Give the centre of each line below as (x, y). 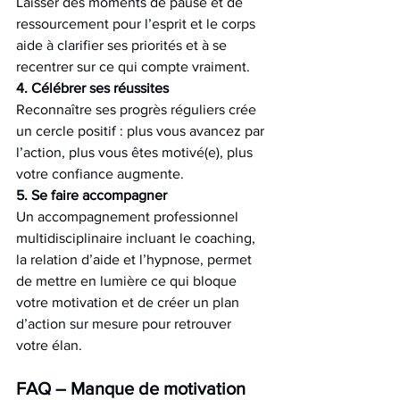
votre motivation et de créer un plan (129, 302)
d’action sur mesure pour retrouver (125, 324)
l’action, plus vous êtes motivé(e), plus (136, 152)
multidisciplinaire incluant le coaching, (137, 238)
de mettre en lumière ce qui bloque (128, 281)
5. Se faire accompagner (92, 195)
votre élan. (49, 345)
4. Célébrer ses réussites (92, 88)
